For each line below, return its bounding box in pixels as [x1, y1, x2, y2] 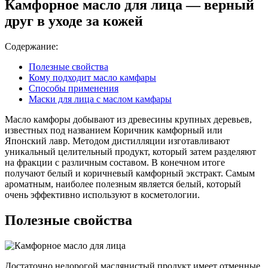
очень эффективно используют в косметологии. [5, 189, 200, 200]
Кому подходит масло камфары [29, 72, 156, 83]
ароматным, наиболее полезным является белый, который [5, 178, 241, 189]
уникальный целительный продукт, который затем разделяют [5, 146, 256, 157]
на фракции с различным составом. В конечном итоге [5, 157, 225, 167]
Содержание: [5, 41, 58, 51]
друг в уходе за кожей [5, 13, 143, 29]
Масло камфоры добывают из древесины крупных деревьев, [5, 114, 252, 124]
